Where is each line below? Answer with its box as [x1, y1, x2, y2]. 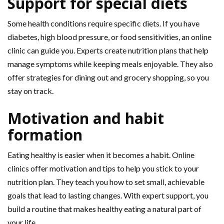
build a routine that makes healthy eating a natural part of [7, 203, 201, 213]
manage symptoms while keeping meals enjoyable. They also [7, 58, 213, 68]
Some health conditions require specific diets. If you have [7, 18, 199, 28]
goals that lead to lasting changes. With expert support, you [7, 190, 208, 200]
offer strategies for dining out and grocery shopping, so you [7, 72, 209, 82]
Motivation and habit [7, 107, 164, 128]
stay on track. [7, 85, 53, 95]
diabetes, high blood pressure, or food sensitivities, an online [7, 31, 211, 41]
